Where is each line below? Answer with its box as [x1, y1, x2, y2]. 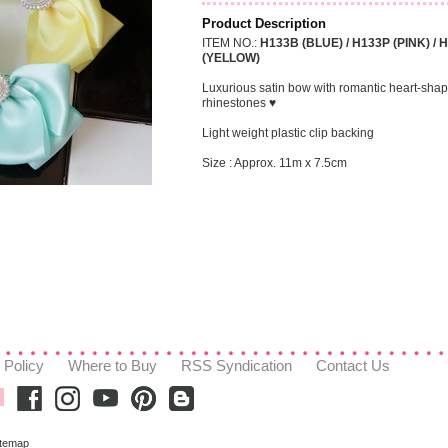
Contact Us [316, 356, 390, 374]
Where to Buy [68, 356, 157, 374]
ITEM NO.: [202, 36, 257, 50]
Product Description [202, 16, 326, 31]
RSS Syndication [181, 356, 292, 374]
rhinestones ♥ [202, 96, 276, 110]
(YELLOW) [202, 51, 260, 65]
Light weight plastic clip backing [202, 126, 374, 140]
